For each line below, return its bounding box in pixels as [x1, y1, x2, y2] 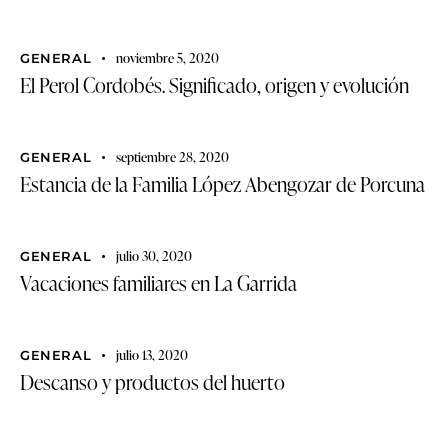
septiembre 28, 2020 [115, 147, 229, 166]
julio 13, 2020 [115, 345, 188, 364]
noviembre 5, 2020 [115, 48, 219, 67]
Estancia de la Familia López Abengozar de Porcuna [20, 169, 425, 198]
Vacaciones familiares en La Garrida [20, 268, 297, 297]
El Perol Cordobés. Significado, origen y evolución [20, 70, 409, 99]
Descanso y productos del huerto [20, 367, 285, 396]
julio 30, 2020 [115, 246, 192, 265]
